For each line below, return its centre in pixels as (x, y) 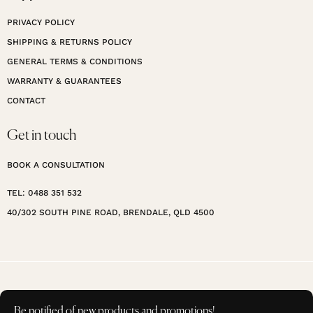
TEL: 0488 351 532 (44, 193)
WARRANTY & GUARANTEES (64, 81)
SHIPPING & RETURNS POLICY (70, 42)
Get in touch (42, 136)
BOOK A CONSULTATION (56, 165)
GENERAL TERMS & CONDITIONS (75, 62)
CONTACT (26, 101)
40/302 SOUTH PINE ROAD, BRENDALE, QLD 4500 (111, 213)
